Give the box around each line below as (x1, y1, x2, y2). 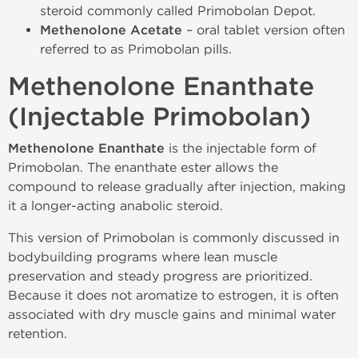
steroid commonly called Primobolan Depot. (40, 3, 316, 18)
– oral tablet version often (182, 22, 345, 38)
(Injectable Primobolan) (8, 101, 311, 133)
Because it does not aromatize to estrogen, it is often (8, 288, 339, 303)
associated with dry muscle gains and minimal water (8, 307, 336, 322)
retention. (8, 326, 67, 341)
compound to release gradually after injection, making (8, 179, 346, 194)
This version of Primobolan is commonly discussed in (8, 230, 340, 245)
